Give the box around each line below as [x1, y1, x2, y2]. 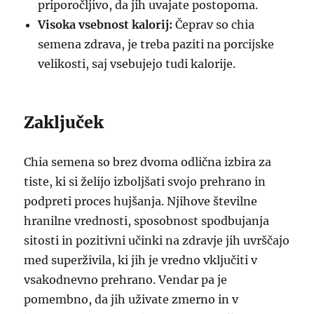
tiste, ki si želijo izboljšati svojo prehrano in [24, 175, 266, 189]
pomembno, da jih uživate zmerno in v [24, 292, 239, 306]
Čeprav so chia [172, 18, 255, 32]
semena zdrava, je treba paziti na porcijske [38, 37, 275, 51]
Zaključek [24, 112, 104, 132]
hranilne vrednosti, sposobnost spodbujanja [24, 214, 270, 228]
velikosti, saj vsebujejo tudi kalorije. [38, 57, 236, 71]
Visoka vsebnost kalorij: [38, 18, 173, 32]
